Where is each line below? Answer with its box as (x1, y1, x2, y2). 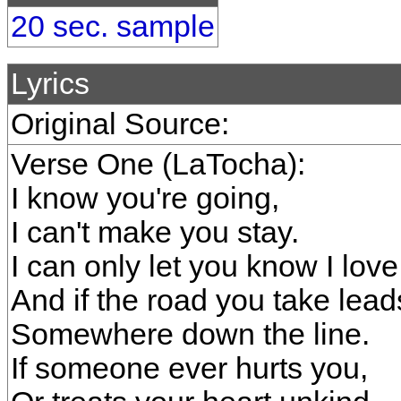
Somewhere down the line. (11, 318, 370, 351)
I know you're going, (11, 182, 279, 215)
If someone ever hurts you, (11, 352, 368, 385)
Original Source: (11, 107, 229, 141)
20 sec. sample (11, 10, 215, 43)
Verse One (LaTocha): (11, 148, 305, 181)
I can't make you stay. (11, 216, 299, 249)
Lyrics (11, 67, 90, 100)
